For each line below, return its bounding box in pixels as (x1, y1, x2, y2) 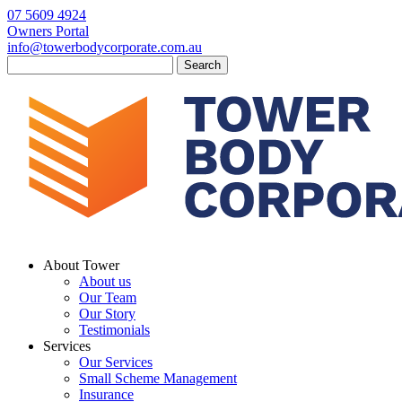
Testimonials (79, 322, 150, 337)
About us (79, 274, 131, 289)
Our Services (79, 354, 153, 370)
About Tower (43, 258, 119, 273)
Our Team (79, 290, 136, 305)
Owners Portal (7, 23, 89, 39)
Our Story (79, 306, 135, 321)
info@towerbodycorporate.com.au (7, 39, 202, 55)
